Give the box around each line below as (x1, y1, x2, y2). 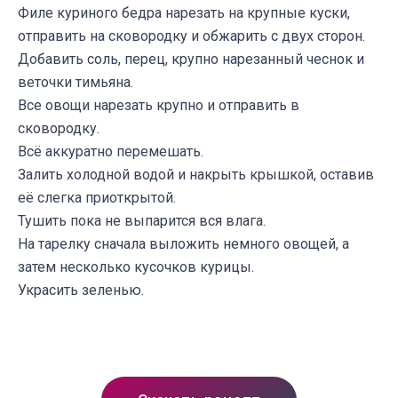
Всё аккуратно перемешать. (18, 143, 203, 160)
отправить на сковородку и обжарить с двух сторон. (18, 28, 365, 44)
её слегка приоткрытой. (18, 189, 176, 206)
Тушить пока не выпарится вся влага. (18, 212, 266, 229)
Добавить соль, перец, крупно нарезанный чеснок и (18, 51, 364, 68)
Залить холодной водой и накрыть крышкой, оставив (18, 166, 374, 183)
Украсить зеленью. (18, 282, 144, 298)
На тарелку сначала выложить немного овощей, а (18, 235, 349, 252)
